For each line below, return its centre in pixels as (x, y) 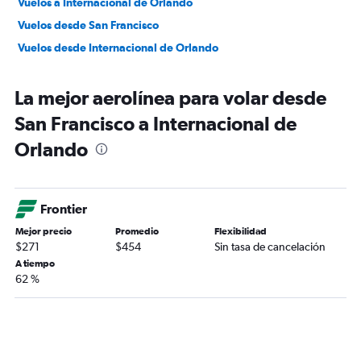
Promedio (137, 231)
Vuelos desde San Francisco (88, 25)
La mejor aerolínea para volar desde (170, 98)
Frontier (64, 209)
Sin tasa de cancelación (270, 247)
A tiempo (35, 263)
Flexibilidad (241, 231)
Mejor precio (44, 231)
